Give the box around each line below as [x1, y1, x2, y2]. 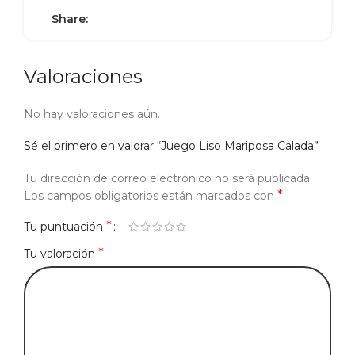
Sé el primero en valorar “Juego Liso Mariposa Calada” [24, 139, 319, 153]
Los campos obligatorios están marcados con [24, 189, 277, 203]
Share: [52, 12, 88, 26]
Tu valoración [24, 246, 98, 261]
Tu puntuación [24, 219, 106, 234]
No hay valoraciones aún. [24, 107, 160, 121]
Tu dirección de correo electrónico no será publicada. [24, 171, 312, 185]
